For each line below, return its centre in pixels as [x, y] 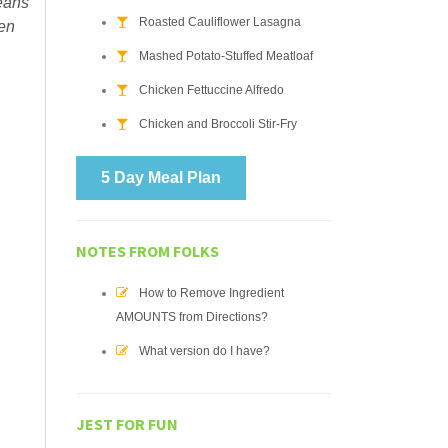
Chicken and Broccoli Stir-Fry [218, 124]
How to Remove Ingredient [211, 293]
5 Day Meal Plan [161, 177]
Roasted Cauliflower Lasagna [220, 22]
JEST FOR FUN [127, 424]
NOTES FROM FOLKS [147, 251]
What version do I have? [204, 351]
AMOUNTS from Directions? [192, 317]
